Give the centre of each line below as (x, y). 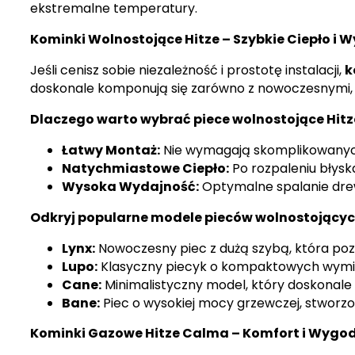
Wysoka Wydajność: (130, 186)
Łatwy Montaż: (111, 150)
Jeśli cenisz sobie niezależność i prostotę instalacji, (187, 70)
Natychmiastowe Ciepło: (145, 168)
